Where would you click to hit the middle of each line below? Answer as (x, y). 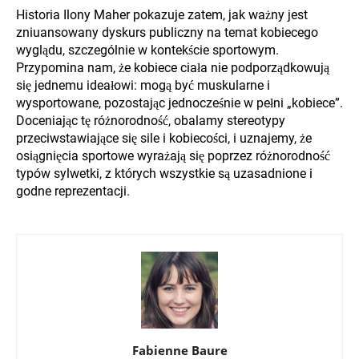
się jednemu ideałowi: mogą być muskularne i (143, 85)
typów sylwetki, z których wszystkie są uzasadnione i (164, 173)
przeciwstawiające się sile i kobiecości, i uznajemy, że (164, 138)
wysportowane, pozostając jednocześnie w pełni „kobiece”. (179, 103)
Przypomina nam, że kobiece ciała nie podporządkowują (173, 67)
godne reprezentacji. (73, 191)
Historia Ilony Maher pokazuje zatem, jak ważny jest (162, 14)
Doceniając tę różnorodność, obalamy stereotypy (151, 120)
